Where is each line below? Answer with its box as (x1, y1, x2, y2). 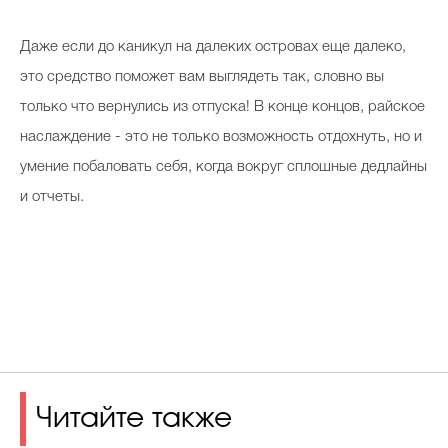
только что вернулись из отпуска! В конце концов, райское (20, 100, 425, 115)
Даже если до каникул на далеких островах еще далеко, (20, 40, 406, 55)
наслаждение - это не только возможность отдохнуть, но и (20, 130, 422, 145)
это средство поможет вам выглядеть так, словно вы (20, 70, 384, 85)
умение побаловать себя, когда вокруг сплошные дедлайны (20, 160, 427, 175)
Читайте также (36, 405, 232, 434)
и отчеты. (20, 190, 84, 205)
